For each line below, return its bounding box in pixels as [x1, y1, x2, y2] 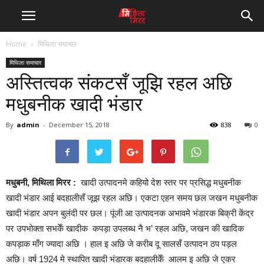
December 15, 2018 [49, 120, 110, 129]
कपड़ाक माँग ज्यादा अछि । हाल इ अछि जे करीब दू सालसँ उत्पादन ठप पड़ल [6, 239, 237, 249]
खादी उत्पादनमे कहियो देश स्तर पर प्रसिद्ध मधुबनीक [81, 177, 241, 187]
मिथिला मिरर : [32, 177, 78, 187]
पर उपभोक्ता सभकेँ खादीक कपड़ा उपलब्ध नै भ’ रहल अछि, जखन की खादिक [6, 223, 244, 233]
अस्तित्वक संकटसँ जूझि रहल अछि [6, 72, 232, 94]
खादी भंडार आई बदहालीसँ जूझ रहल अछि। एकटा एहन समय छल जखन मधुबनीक [6, 193, 258, 203]
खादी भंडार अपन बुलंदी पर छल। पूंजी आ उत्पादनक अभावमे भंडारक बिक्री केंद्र [6, 208, 254, 218]
